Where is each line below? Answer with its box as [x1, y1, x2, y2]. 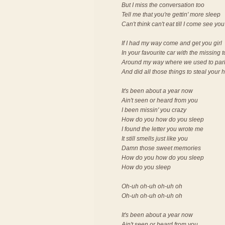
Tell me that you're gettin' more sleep [122, 11, 220, 18]
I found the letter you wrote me [122, 126, 203, 133]
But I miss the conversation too [122, 2, 204, 9]
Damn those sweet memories [122, 145, 201, 152]
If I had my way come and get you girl [122, 40, 222, 47]
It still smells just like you [122, 135, 188, 142]
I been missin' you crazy [122, 106, 186, 114]
